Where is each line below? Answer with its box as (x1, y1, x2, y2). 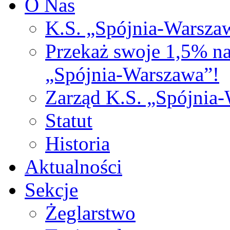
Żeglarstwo (45, 201, 136, 224)
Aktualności (25, 155, 122, 178)
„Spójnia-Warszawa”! (45, 63, 219, 85)
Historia (45, 132, 110, 155)
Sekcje (25, 178, 78, 201)
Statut (45, 109, 92, 131)
